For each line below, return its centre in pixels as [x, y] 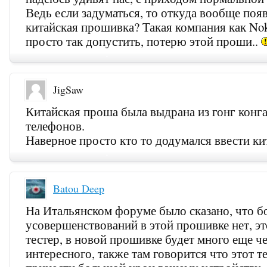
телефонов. [55, 126]
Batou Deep [79, 189]
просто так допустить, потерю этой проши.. [144, 41]
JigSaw [68, 90]
